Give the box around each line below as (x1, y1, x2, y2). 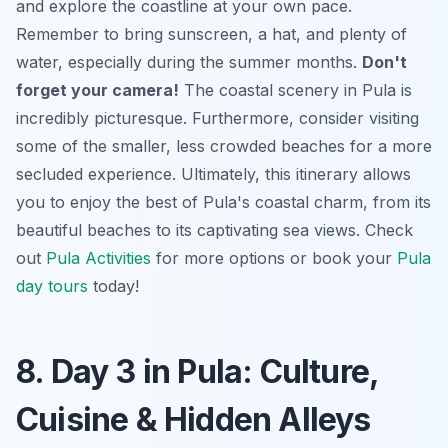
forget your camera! (16, 80, 179, 101)
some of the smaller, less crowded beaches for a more (16, 136, 432, 157)
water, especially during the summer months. (16, 52, 362, 73)
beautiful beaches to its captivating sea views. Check (16, 220, 413, 241)
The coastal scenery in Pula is (179, 80, 412, 101)
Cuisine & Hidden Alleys (16, 400, 371, 440)
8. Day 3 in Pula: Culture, (16, 352, 380, 392)
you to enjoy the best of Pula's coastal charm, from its (16, 192, 431, 213)
